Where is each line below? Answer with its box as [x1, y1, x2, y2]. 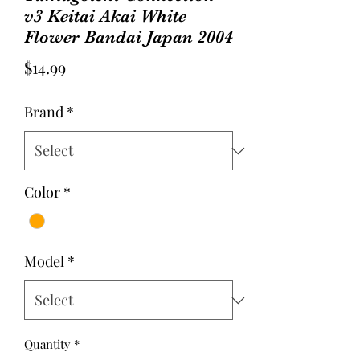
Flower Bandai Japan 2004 [24, 27, 233, 47]
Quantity [24, 336, 71, 353]
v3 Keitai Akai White [24, 6, 186, 27]
